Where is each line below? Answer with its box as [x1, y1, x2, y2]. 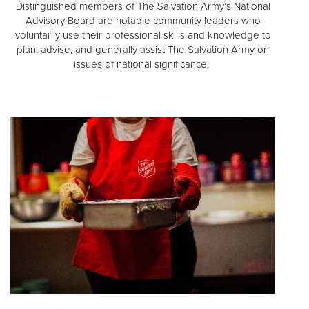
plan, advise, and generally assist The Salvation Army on [17, 43, 269, 57]
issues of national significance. [74, 58, 212, 71]
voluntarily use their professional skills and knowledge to [14, 29, 271, 42]
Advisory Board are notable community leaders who [25, 14, 261, 28]
